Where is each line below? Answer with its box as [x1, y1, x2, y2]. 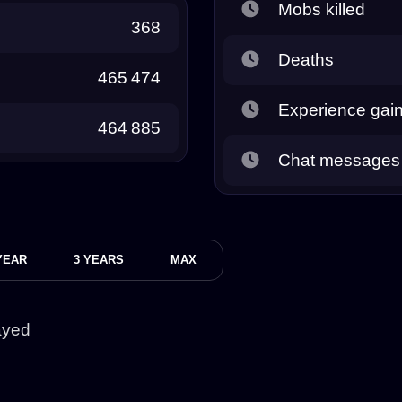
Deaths [278, 49, 334, 69]
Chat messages [278, 150, 400, 170]
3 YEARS [74, 252, 124, 267]
